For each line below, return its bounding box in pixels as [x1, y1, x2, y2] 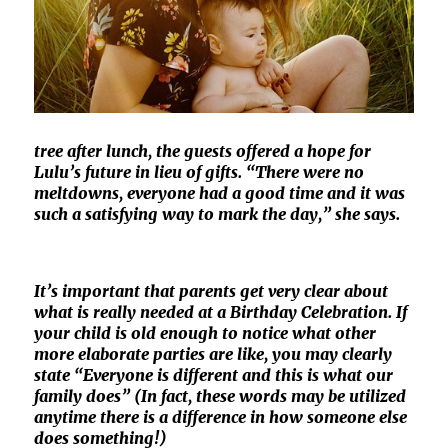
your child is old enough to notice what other [34, 322, 377, 343]
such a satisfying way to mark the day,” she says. [34, 203, 401, 224]
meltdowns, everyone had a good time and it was [34, 182, 406, 203]
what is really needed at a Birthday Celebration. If [34, 301, 408, 322]
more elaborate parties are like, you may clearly [34, 343, 393, 364]
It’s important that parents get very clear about [34, 280, 389, 301]
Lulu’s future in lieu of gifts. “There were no [34, 161, 365, 182]
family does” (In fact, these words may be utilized [34, 385, 407, 406]
